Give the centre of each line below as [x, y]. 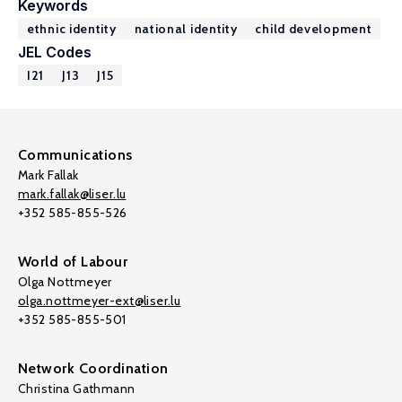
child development [314, 29]
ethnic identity [72, 29]
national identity [186, 29]
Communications [75, 155]
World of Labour [73, 262]
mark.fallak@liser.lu [72, 194]
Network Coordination [93, 368]
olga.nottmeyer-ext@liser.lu [100, 301]
